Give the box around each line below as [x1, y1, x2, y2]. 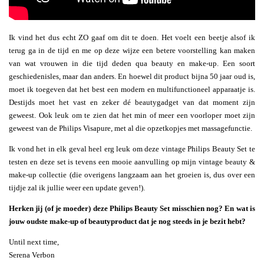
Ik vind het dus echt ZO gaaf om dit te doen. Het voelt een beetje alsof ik [9, 33, 255, 42]
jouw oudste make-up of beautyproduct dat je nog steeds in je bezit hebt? [9, 217, 246, 226]
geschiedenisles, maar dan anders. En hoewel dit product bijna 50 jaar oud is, [9, 72, 255, 81]
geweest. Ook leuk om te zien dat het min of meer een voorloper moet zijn [9, 111, 255, 120]
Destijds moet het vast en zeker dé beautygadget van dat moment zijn [9, 98, 255, 107]
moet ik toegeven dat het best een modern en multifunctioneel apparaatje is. [9, 85, 255, 94]
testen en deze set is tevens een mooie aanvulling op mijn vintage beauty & [9, 157, 255, 167]
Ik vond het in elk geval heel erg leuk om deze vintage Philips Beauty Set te [9, 144, 255, 154]
